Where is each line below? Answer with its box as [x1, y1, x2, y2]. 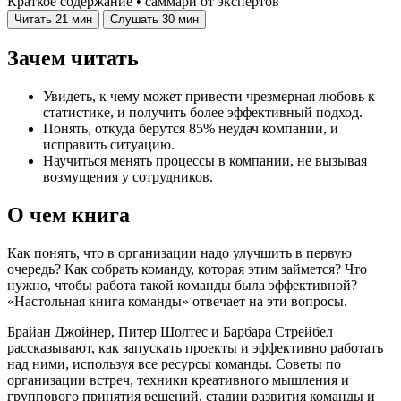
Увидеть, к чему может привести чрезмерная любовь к [43, 89, 375, 105]
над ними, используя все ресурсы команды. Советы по [7, 356, 341, 372]
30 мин [162, 13, 199, 27]
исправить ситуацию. [43, 137, 175, 153]
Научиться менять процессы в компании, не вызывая [43, 153, 367, 169]
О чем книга [7, 203, 130, 227]
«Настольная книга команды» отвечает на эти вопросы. [7, 294, 347, 310]
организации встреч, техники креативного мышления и [7, 372, 349, 388]
